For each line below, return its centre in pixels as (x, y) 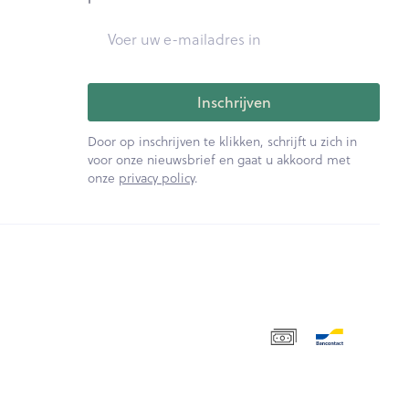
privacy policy (157, 178)
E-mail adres (130, 27)
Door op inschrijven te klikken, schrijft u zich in (223, 141)
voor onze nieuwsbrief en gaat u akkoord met (220, 159)
